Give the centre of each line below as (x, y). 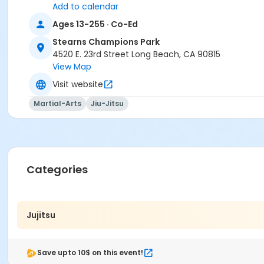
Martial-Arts (57, 104)
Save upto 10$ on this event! (90, 253)
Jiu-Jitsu (107, 104)
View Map (72, 67)
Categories (57, 170)
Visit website (78, 84)
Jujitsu (41, 215)
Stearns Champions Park (106, 42)
